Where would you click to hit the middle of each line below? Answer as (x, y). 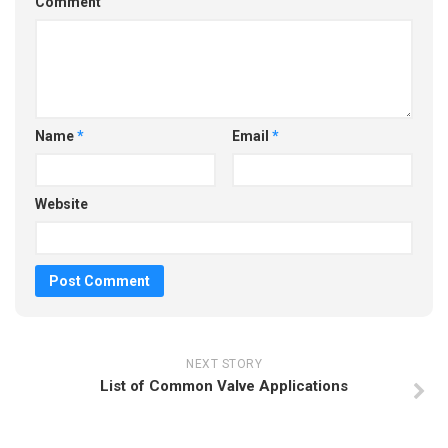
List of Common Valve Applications (224, 385)
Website (61, 203)
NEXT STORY (224, 363)
